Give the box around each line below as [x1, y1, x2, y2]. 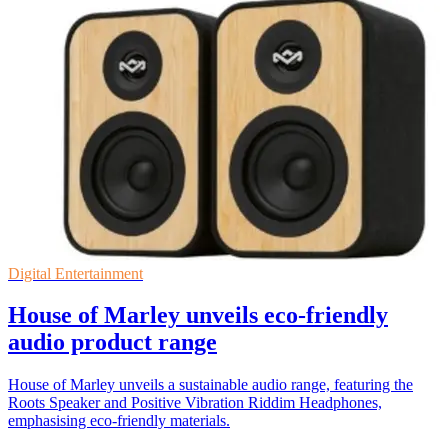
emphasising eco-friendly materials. [8, 412, 230, 430]
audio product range [8, 329, 217, 356]
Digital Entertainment [8, 264, 143, 282]
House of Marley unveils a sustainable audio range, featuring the [8, 376, 413, 394]
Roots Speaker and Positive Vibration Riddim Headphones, [8, 394, 382, 412]
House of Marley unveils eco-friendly [8, 302, 388, 329]
